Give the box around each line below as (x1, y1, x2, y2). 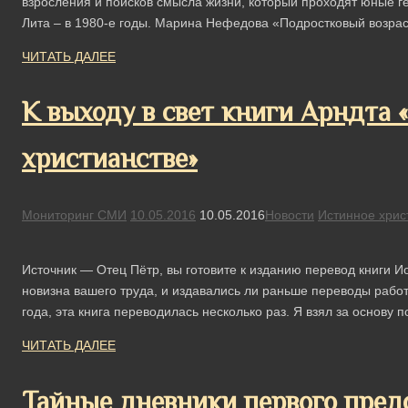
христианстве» (22, 143, 198, 175)
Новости (265, 208, 314, 223)
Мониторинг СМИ (22, 208, 127, 223)
